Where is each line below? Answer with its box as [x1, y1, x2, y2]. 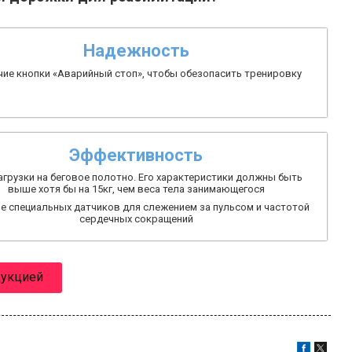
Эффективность [69, 145, 203, 165]
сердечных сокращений [79, 212, 193, 225]
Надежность [82, 40, 189, 60]
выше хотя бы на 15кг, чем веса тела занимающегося [7, 182, 265, 195]
